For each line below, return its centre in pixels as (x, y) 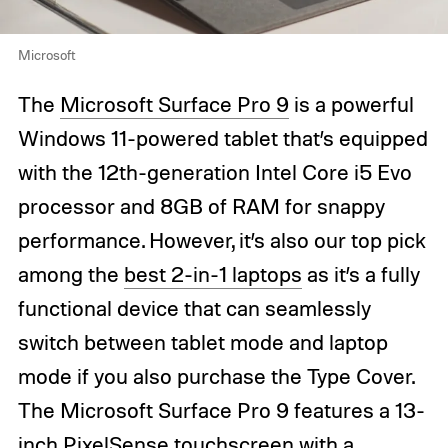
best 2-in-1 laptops (212, 274)
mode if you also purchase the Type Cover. (215, 376)
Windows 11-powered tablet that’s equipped (222, 138)
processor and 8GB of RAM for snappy (201, 206)
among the (70, 274)
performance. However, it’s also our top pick (221, 240)
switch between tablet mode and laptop (202, 342)
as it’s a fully (360, 274)
